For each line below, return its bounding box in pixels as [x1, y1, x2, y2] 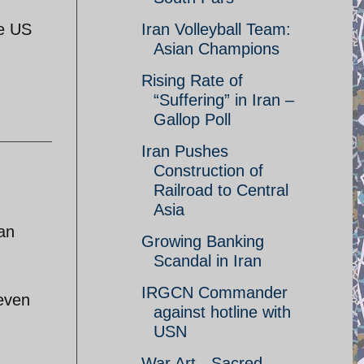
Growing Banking [141, 232, 264, 250]
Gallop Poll [154, 110, 231, 128]
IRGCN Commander [141, 284, 288, 301]
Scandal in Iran [154, 252, 262, 270]
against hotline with [154, 303, 291, 321]
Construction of [154, 162, 263, 180]
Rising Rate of [141, 71, 243, 89]
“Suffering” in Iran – [154, 91, 294, 109]
